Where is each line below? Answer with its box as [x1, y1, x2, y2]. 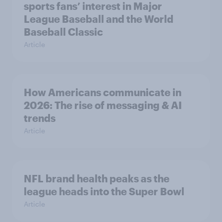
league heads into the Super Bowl [24, 185, 184, 198]
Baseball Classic [24, 26, 103, 38]
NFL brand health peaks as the [24, 172, 169, 185]
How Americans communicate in [24, 86, 181, 99]
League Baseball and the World [24, 13, 173, 25]
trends [24, 112, 55, 124]
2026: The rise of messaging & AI [24, 99, 182, 111]
